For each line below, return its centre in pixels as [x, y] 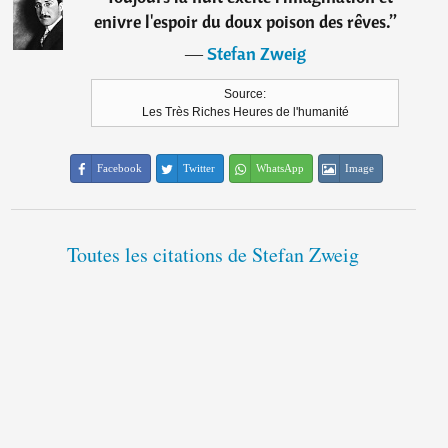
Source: [245, 94]
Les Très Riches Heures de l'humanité [245, 112]
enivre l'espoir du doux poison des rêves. [241, 22]
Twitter [199, 168]
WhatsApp [280, 168]
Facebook [120, 168]
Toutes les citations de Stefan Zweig [213, 255]
